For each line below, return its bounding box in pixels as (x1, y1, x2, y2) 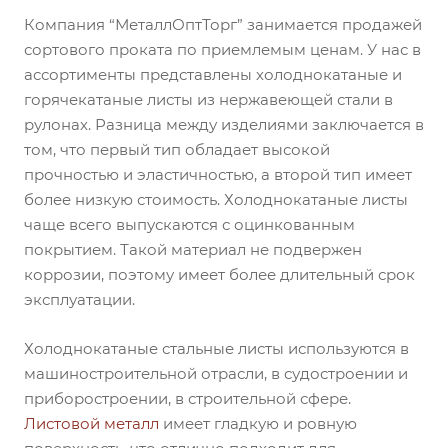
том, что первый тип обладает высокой (24, 140, 330, 160)
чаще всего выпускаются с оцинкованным (24, 215, 355, 235)
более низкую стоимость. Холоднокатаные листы (24, 190, 408, 210)
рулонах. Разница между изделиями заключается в (24, 115, 424, 135)
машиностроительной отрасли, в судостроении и (24, 364, 408, 384)
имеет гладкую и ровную (159, 414, 357, 434)
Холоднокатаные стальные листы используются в (24, 339, 409, 359)
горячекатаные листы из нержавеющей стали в (24, 90, 393, 110)
